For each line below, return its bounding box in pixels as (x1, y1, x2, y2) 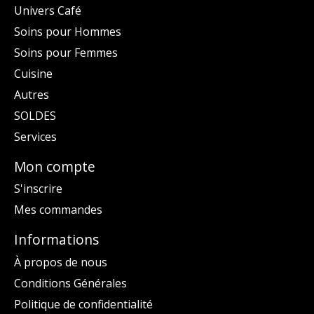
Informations (14, 230, 99, 250)
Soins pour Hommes (14, 23, 121, 39)
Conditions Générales (14, 275, 127, 291)
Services (14, 128, 57, 144)
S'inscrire (14, 181, 62, 197)
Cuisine (14, 65, 53, 81)
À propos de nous (14, 254, 107, 270)
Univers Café (14, 2, 81, 18)
